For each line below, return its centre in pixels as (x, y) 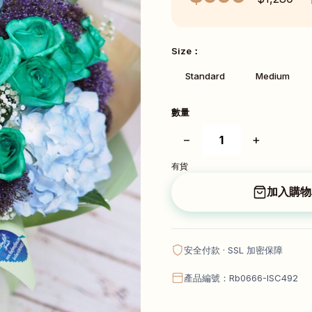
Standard (205, 76)
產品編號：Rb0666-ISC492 (241, 278)
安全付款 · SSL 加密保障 (233, 250)
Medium (273, 76)
